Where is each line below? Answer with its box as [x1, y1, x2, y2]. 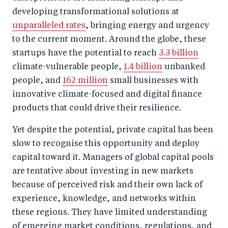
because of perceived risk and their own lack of [12, 181, 203, 189]
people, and [12, 76, 63, 85]
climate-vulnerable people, [12, 63, 124, 71]
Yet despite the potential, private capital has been [12, 126, 213, 134]
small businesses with [108, 76, 198, 85]
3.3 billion [159, 49, 198, 58]
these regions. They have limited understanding [12, 208, 207, 217]
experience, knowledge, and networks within [12, 194, 196, 203]
